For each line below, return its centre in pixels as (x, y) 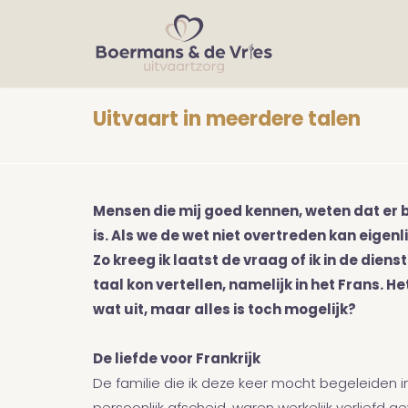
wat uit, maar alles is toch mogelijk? (224, 311)
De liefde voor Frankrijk (177, 360)
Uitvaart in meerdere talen (227, 121)
